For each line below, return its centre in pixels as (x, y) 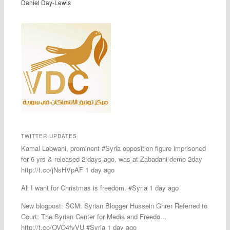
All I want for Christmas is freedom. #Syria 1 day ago (100, 187)
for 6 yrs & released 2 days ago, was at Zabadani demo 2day (111, 159)
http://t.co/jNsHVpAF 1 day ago (68, 169)
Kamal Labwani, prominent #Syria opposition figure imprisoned (113, 148)
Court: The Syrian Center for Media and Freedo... (93, 216)
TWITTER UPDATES (49, 136)
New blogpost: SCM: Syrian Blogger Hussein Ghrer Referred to (114, 205)
